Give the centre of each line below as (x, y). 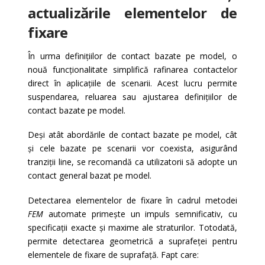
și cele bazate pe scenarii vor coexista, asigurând (132, 148)
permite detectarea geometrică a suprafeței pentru (132, 241)
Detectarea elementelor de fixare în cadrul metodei (132, 200)
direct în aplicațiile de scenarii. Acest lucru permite (132, 83)
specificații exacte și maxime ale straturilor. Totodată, (132, 227)
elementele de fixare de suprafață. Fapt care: (114, 254)
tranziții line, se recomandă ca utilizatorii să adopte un (132, 162)
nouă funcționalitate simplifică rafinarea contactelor (132, 70)
